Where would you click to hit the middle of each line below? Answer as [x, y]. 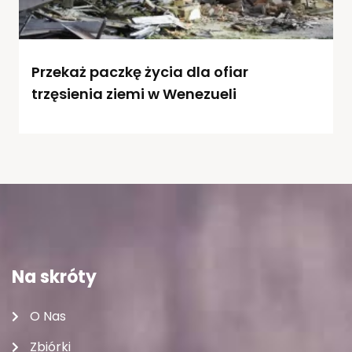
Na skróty [54, 277]
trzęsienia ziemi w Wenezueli [134, 94]
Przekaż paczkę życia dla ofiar [140, 72]
